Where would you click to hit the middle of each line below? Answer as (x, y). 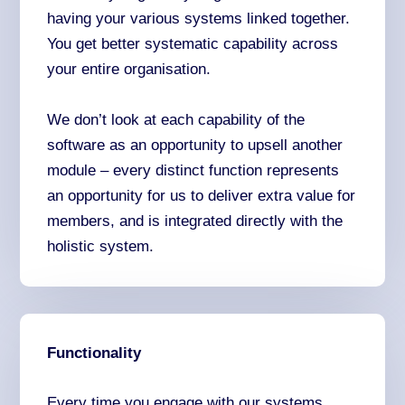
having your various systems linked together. (199, 19)
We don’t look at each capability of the (176, 119)
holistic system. (101, 246)
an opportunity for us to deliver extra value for (202, 195)
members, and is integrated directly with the (195, 221)
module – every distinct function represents (193, 170)
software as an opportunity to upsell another (195, 145)
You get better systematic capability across (193, 44)
